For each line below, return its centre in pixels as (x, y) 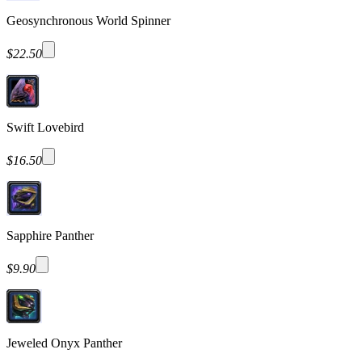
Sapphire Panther (50, 235)
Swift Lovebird (45, 127)
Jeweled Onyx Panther (64, 343)
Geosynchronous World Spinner (88, 20)
